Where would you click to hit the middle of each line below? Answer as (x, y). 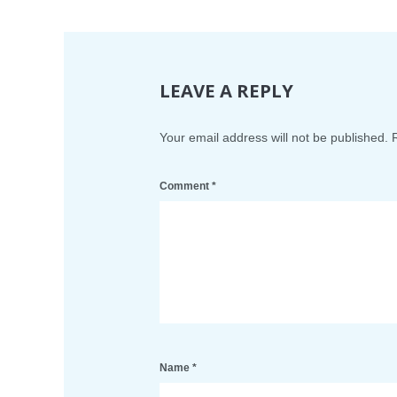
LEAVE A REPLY (226, 90)
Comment (186, 186)
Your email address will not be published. (274, 137)
